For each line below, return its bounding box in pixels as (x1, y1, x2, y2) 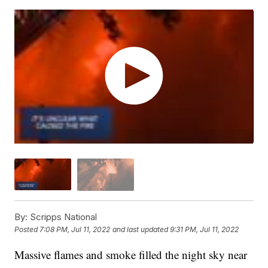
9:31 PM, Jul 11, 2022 (170, 224, 239, 234)
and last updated (112, 224, 169, 234)
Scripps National (28, 211, 98, 223)
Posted (14, 224, 40, 234)
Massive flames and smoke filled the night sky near (14, 246, 248, 262)
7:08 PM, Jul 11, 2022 (39, 224, 111, 234)
